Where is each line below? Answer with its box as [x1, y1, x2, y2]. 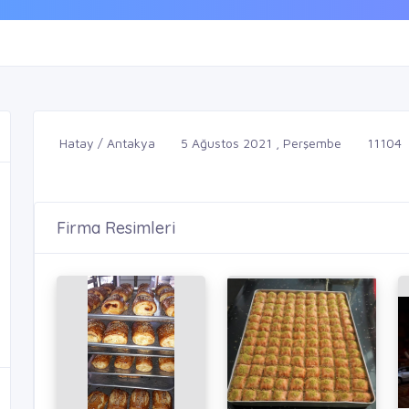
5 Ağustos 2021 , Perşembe [181, 135, 341, 152]
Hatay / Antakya [59, 135, 155, 152]
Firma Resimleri [57, 217, 175, 239]
